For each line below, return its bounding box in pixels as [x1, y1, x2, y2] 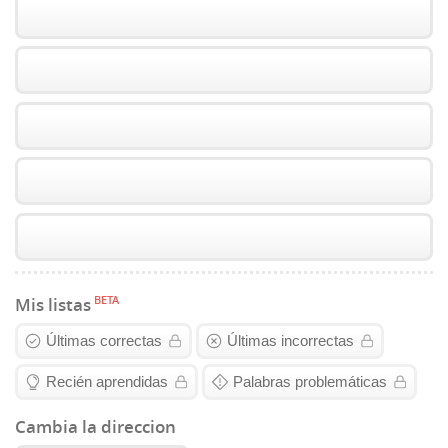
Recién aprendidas [46, 373, 168, 391]
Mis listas [15, 293, 91, 316]
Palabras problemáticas [233, 373, 387, 391]
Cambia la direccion [15, 415, 176, 438]
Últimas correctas [46, 332, 162, 350]
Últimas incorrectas [227, 332, 354, 350]
